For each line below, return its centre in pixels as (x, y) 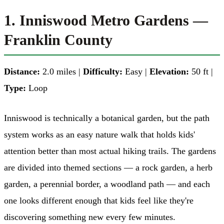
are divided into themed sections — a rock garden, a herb (108, 167)
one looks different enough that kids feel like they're (99, 200)
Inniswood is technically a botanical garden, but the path (107, 118)
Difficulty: (103, 71)
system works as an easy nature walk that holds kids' (99, 134)
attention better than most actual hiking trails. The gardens (110, 151)
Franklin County (58, 39)
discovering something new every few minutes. (90, 217)
